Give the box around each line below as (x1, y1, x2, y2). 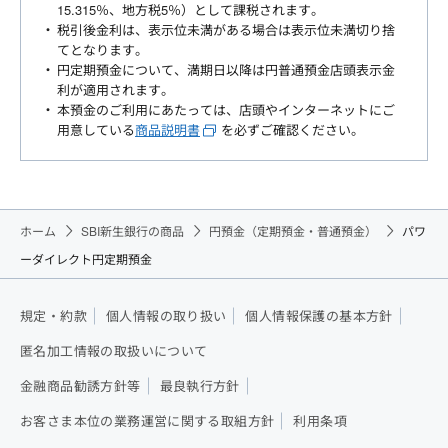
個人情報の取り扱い (105, 309, 227, 325)
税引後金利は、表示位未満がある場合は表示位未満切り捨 (57, 20, 395, 40)
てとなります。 (57, 40, 148, 60)
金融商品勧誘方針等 (20, 379, 141, 395)
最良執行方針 (159, 379, 240, 395)
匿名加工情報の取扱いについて (20, 344, 208, 360)
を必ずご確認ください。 (220, 120, 364, 140)
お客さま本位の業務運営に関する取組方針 (20, 414, 275, 430)
